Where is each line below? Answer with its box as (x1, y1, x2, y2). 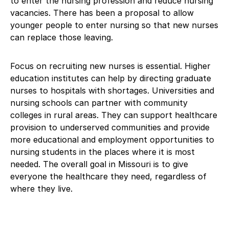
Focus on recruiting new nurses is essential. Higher (10, 60, 211, 71)
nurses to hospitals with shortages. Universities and (10, 85, 214, 96)
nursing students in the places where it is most (10, 146, 195, 157)
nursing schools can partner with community (10, 97, 188, 108)
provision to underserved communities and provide (10, 122, 210, 132)
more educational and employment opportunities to (10, 134, 214, 145)
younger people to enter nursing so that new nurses (10, 19, 218, 30)
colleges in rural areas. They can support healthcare (10, 109, 217, 120)
